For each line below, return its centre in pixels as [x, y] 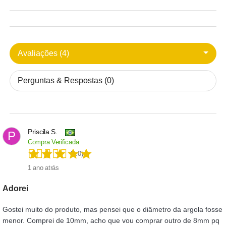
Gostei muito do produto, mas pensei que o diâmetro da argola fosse [112, 209]
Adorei [18, 188]
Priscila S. [43, 132]
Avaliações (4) [43, 53]
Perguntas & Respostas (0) [66, 80]
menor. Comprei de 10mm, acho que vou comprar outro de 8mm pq [111, 220]
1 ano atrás [43, 168]
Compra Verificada [53, 142]
